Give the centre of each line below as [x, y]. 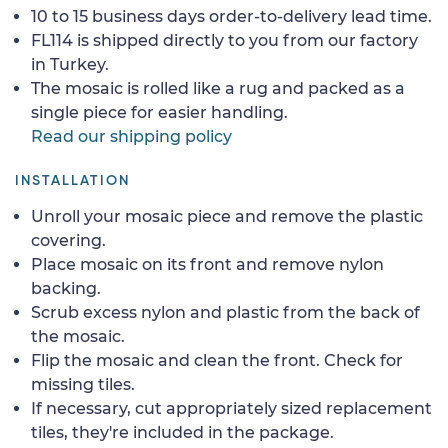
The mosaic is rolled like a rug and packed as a [218, 88]
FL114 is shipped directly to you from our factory [224, 40]
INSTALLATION [72, 180]
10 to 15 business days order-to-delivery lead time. [231, 16]
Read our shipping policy [131, 136]
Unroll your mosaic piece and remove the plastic [227, 216]
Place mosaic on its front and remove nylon [207, 264]
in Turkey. [70, 64]
